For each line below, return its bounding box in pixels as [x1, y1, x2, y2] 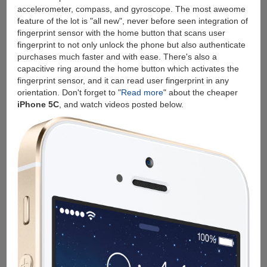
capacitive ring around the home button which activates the [17, 63, 239, 73]
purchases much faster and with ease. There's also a [17, 51, 217, 61]
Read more [120, 87, 163, 97]
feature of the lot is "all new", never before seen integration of [17, 15, 248, 26]
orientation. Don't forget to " [17, 87, 121, 97]
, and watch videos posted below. [58, 99, 184, 109]
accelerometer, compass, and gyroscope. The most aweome [17, 4, 246, 14]
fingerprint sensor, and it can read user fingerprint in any [17, 75, 229, 85]
